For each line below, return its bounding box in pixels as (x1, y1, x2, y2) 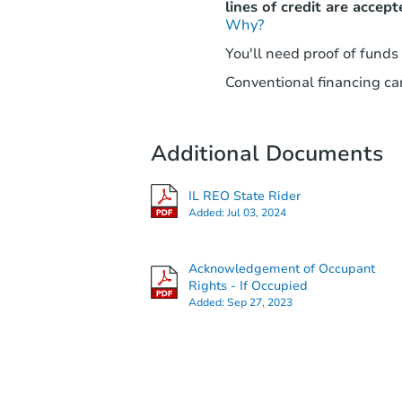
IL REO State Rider (188, 187, 301, 205)
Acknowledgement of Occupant (188, 260, 375, 278)
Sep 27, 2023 (227, 295, 293, 310)
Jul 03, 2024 (227, 205, 286, 220)
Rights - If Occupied (188, 277, 308, 295)
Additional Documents (151, 139, 383, 169)
